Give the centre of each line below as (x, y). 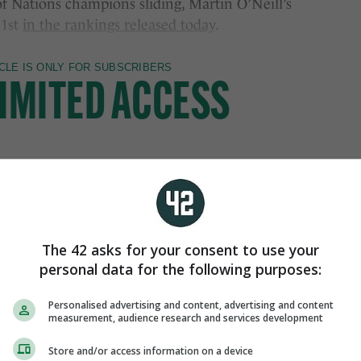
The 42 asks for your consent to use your (180, 250)
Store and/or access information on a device (151, 351)
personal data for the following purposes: (180, 269)
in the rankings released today (119, 25)
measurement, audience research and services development (186, 318)
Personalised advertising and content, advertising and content (191, 305)
